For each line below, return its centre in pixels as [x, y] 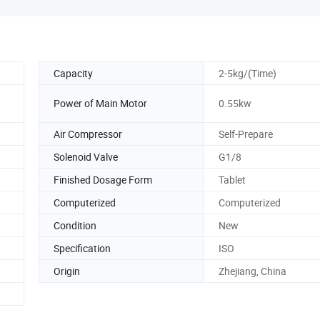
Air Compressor [88, 134]
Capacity [73, 73]
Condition [75, 225]
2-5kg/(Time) [247, 73]
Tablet [232, 179]
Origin [67, 271]
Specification [82, 248]
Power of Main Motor [100, 104]
